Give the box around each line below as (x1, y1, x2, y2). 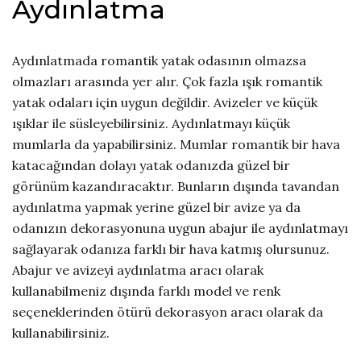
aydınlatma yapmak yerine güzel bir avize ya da (12, 198, 301, 215)
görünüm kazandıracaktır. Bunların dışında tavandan (12, 177, 339, 194)
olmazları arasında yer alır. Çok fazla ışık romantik (12, 73, 322, 89)
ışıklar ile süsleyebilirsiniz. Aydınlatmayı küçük (12, 114, 290, 131)
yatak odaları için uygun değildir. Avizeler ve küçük (12, 93, 317, 110)
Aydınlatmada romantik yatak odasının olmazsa (12, 52, 306, 68)
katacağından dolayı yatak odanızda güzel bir (12, 156, 290, 173)
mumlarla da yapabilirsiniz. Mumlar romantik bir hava (12, 135, 340, 152)
